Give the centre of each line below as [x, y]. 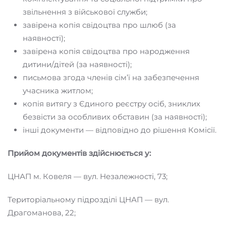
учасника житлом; [58, 90]
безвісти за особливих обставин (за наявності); [115, 117]
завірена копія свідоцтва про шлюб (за [99, 25]
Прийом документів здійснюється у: [79, 153]
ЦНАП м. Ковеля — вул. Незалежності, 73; [88, 176]
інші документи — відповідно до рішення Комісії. [120, 130]
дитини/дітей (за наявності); [77, 64]
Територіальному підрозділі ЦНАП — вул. [88, 199]
